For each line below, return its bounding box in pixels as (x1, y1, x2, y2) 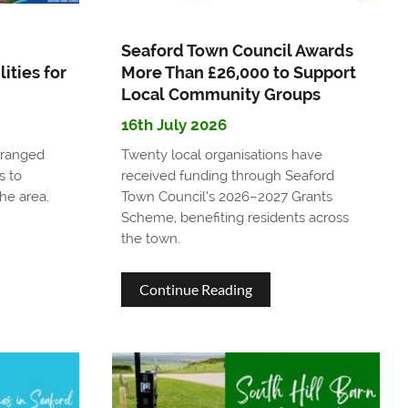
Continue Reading (139, 280, 253, 298)
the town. (121, 229, 181, 247)
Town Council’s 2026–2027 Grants (121, 188, 333, 205)
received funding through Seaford (121, 167, 335, 184)
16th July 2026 (121, 115, 228, 134)
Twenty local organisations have (121, 146, 323, 163)
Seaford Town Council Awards (121, 40, 354, 60)
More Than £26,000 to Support (121, 62, 357, 82)
